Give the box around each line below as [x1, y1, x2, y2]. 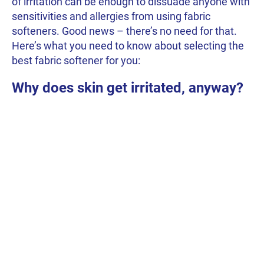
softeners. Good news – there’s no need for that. [12, 24, 237, 37]
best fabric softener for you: [12, 54, 140, 67]
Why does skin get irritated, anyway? [12, 79, 243, 96]
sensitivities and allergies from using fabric [12, 9, 210, 22]
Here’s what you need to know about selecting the [12, 39, 244, 52]
